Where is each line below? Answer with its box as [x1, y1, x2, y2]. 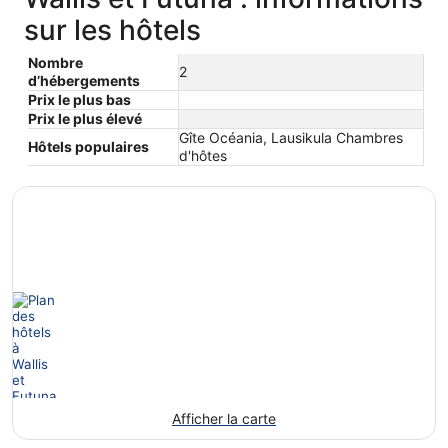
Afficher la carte [172, 409, 276, 427]
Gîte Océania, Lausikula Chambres [179, 128, 403, 146]
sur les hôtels [24, 12, 201, 47]
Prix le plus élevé [28, 109, 142, 127]
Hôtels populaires [28, 137, 149, 155]
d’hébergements [28, 71, 140, 89]
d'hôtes [179, 146, 227, 164]
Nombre [28, 53, 83, 71]
